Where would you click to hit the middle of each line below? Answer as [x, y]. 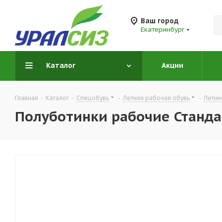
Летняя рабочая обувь [156, 98]
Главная [27, 98]
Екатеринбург [163, 29]
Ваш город [160, 21]
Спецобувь [93, 98]
